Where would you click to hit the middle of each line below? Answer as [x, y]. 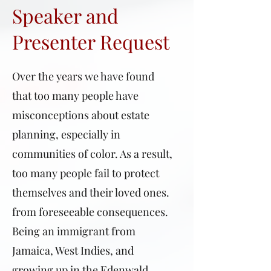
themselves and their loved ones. [91, 192]
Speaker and [65, 15]
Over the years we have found [83, 76]
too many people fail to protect [86, 173]
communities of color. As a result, [92, 154]
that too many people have [75, 96]
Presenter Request [91, 41]
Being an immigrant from [74, 231]
